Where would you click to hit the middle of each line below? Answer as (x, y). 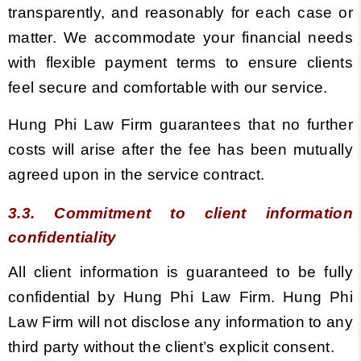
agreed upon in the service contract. (137, 174)
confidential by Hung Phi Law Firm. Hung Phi (180, 297)
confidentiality (62, 237)
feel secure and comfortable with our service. (170, 87)
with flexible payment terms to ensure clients (180, 62)
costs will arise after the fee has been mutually (180, 149)
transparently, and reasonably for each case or (180, 12)
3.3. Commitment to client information (180, 213)
